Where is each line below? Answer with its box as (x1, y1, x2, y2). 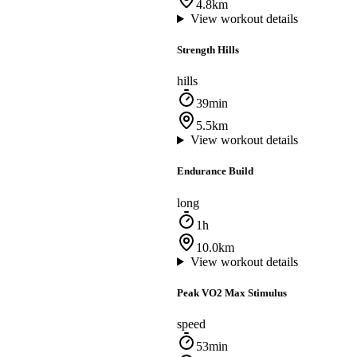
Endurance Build (177, 165, 253, 178)
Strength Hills (177, 44, 239, 57)
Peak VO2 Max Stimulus (177, 286, 287, 299)
